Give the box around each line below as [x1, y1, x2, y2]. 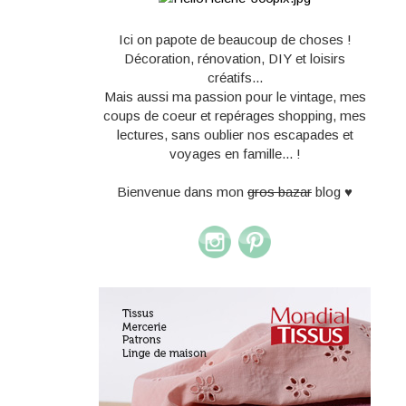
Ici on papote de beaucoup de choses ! [118, 32, 352, 48]
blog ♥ [312, 184, 353, 200]
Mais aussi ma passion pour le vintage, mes [103, 89, 366, 105]
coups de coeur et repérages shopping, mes [103, 108, 366, 124]
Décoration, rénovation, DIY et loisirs [124, 51, 345, 67]
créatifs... [207, 70, 263, 86]
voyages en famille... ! [169, 146, 301, 162]
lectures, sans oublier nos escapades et [116, 127, 353, 143]
